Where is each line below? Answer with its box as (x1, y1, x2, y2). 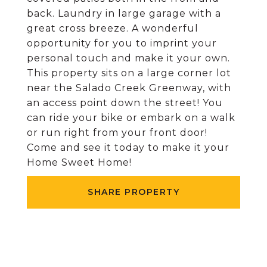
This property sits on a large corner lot (27, 67, 231, 79)
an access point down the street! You (27, 97, 223, 108)
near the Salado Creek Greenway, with (27, 82, 231, 94)
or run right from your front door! (27, 127, 207, 138)
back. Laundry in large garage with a (27, 8, 221, 19)
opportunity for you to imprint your (27, 38, 217, 49)
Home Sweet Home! (27, 157, 132, 168)
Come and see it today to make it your (27, 142, 229, 153)
